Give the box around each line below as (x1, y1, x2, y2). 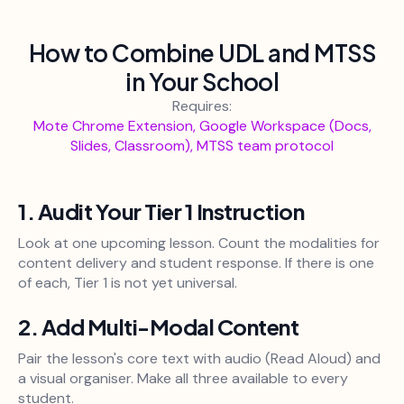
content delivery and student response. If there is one (18, 253, 374, 273)
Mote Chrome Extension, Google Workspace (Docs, (32, 116, 372, 136)
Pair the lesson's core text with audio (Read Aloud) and (18, 349, 381, 369)
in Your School (125, 67, 279, 97)
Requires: (172, 96, 232, 116)
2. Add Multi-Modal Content (18, 313, 298, 341)
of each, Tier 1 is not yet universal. (18, 273, 237, 293)
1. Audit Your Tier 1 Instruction (18, 197, 304, 225)
